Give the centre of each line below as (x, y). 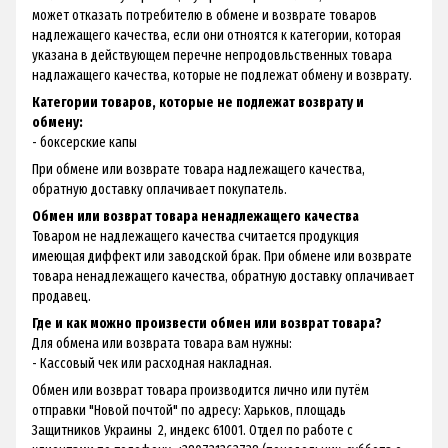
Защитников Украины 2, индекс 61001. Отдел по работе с (192, 430)
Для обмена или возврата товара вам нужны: (162, 343)
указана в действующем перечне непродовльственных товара (212, 55)
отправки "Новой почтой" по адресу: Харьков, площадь (189, 410)
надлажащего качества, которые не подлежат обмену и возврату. (222, 75)
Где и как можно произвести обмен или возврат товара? (207, 323)
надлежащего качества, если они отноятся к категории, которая (216, 35)
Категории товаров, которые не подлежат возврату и (198, 102)
